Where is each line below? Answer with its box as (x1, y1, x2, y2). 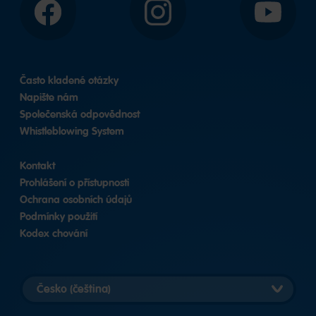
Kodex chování (20, 226, 87, 241)
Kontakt (20, 158, 55, 173)
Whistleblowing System (20, 123, 124, 138)
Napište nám (20, 90, 78, 104)
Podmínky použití (20, 209, 97, 224)
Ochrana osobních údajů (20, 192, 132, 207)
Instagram (157, 10, 205, 25)
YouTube (267, 10, 308, 25)
